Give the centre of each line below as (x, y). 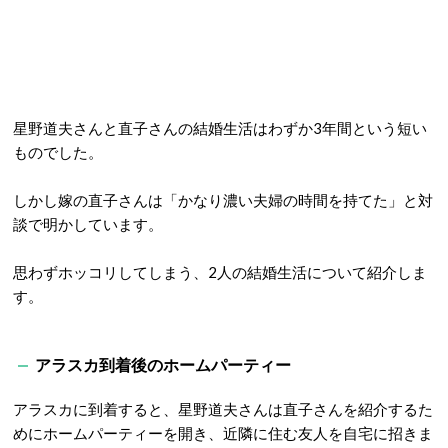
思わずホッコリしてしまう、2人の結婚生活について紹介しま (220, 272)
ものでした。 (58, 152)
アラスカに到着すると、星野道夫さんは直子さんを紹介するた (223, 409)
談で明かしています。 (88, 224)
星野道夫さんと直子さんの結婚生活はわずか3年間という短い (220, 128)
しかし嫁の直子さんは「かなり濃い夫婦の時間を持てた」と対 (223, 200)
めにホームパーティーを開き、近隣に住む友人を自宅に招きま (223, 433)
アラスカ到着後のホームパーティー (163, 364)
